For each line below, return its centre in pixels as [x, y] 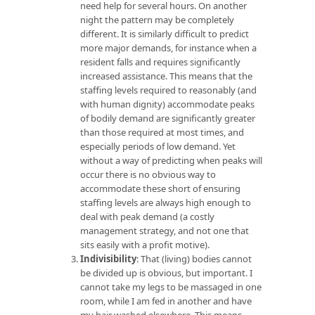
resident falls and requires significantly [160, 62]
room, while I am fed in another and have [166, 301]
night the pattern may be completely [157, 19]
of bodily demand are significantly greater [168, 118]
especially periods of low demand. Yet [158, 146]
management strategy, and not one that [165, 230]
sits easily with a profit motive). [145, 244]
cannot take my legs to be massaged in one [171, 287]
